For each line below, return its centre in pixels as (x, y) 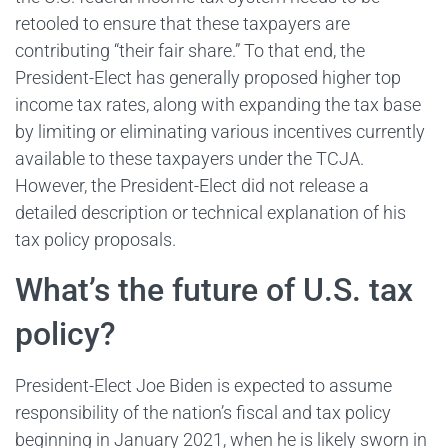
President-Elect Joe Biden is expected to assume (203, 385)
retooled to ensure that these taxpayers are (182, 24)
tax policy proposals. (95, 240)
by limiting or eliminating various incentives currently (220, 132)
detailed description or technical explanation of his (210, 213)
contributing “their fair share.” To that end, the (190, 51)
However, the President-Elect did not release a (192, 186)
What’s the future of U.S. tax (214, 289)
